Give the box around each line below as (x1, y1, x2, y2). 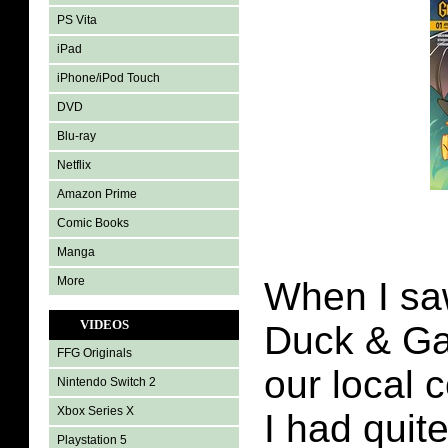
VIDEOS (80, 317, 129, 332)
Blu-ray (57, 129, 96, 143)
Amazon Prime (57, 187, 137, 201)
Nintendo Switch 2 (57, 375, 156, 389)
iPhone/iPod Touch (57, 71, 160, 85)
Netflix (57, 158, 91, 172)
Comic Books (57, 216, 129, 230)
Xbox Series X (57, 404, 134, 418)
